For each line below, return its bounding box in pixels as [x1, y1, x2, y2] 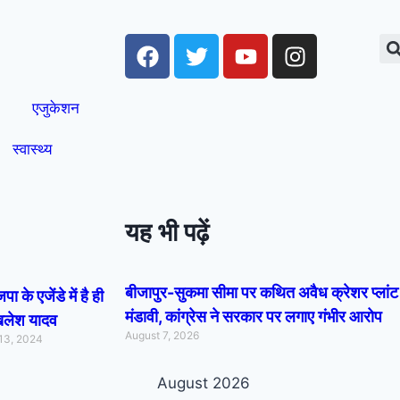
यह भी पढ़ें [125, 217, 209, 247]
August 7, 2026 [125, 329, 199, 342]
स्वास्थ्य [12, 140, 52, 158]
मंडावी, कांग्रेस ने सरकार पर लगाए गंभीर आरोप [125, 307, 382, 326]
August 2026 [157, 374, 250, 392]
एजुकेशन [32, 99, 79, 117]
